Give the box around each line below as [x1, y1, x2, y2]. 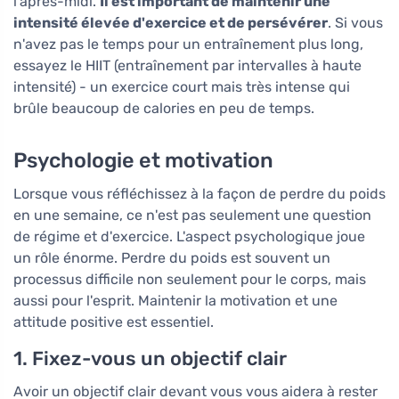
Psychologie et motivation [13, 148, 273, 174]
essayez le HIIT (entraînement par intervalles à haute [13, 57, 362, 75]
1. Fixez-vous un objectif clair [13, 347, 287, 370]
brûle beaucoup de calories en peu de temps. [13, 100, 314, 118]
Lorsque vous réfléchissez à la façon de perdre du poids [13, 185, 386, 203]
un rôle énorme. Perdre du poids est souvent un [13, 249, 330, 267]
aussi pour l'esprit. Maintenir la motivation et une [13, 292, 338, 310]
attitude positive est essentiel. [13, 313, 214, 331]
